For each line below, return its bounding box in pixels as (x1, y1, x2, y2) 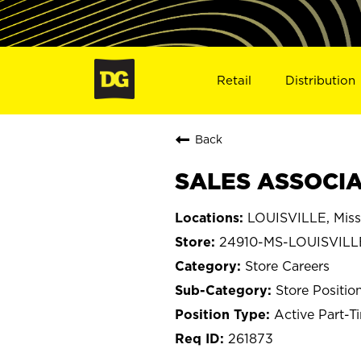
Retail (216, 73, 251, 87)
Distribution (285, 73, 356, 87)
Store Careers (245, 258, 330, 273)
